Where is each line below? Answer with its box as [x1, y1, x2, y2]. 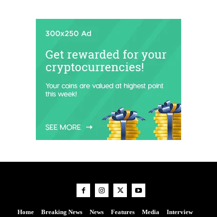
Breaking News [41, 208, 82, 216]
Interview [166, 208, 193, 216]
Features [110, 208, 135, 216]
